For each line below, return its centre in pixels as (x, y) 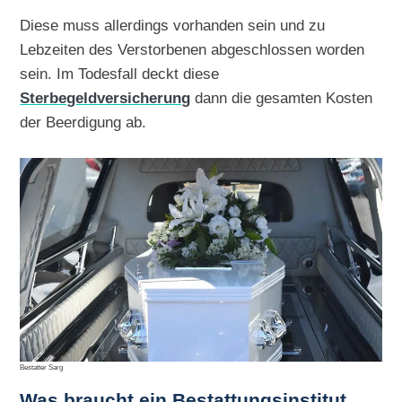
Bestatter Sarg (42, 367)
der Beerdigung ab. (83, 122)
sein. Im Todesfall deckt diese (120, 74)
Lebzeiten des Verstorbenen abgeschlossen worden (192, 50)
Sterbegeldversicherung (105, 98)
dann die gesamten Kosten (282, 98)
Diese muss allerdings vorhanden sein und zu (173, 26)
